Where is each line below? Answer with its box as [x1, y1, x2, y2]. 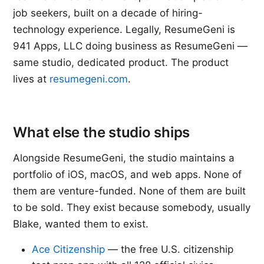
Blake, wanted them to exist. [13, 218, 149, 230]
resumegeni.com [49, 73, 128, 85]
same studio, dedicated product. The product [13, 57, 229, 68]
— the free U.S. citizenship [105, 243, 234, 255]
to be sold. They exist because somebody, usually [13, 202, 251, 213]
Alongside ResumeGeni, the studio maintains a [13, 152, 235, 164]
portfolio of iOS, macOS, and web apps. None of [13, 169, 242, 180]
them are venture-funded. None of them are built [13, 185, 246, 197]
